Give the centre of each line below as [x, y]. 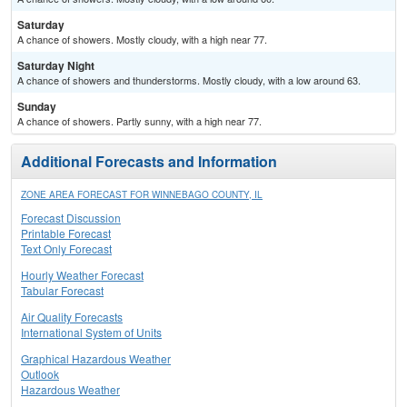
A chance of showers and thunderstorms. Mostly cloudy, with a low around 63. [189, 80]
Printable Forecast [66, 233]
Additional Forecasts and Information [149, 162]
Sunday [37, 107]
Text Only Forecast [66, 249]
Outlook [40, 374]
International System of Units [91, 333]
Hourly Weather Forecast [82, 275]
